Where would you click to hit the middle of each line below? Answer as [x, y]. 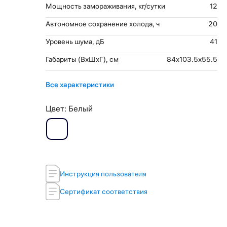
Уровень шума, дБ [75, 42]
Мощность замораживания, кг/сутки [105, 6]
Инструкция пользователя [103, 174]
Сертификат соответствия [103, 191]
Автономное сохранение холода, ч [102, 24]
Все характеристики [80, 85]
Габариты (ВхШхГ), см [82, 59]
